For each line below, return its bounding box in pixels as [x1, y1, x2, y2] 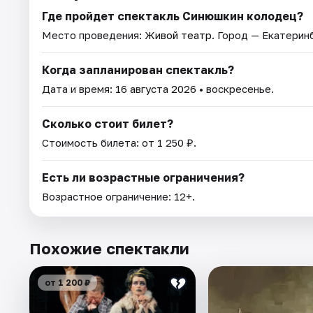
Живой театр [145, 28, 212, 41]
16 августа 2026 [115, 82, 196, 95]
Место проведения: [42, 28, 145, 41]
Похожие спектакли [29, 238, 189, 258]
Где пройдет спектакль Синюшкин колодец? [42, 8, 303, 23]
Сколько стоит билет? [42, 116, 173, 131]
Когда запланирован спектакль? [42, 62, 234, 77]
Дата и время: [42, 82, 115, 95]
